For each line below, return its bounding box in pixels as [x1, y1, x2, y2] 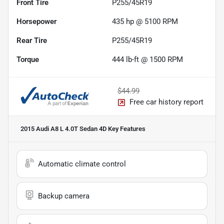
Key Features [106, 125, 145, 133]
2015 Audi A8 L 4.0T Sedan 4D [20, 125, 106, 133]
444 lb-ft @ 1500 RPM [112, 55, 183, 64]
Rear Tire [16, 36, 47, 45]
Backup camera [38, 191, 89, 201]
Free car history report [129, 97, 203, 107]
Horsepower [16, 17, 56, 26]
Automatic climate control [38, 159, 126, 169]
